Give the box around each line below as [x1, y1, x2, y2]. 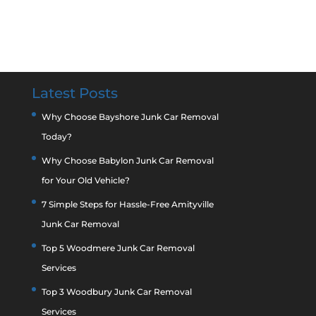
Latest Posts [31, 85, 118, 102]
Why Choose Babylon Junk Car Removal [41, 155, 214, 166]
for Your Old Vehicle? [41, 175, 130, 186]
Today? [41, 131, 72, 142]
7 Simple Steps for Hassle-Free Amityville [41, 199, 214, 209]
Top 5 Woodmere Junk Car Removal [41, 243, 195, 253]
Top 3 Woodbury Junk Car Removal [41, 286, 192, 297]
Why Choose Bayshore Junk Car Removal [41, 111, 219, 122]
